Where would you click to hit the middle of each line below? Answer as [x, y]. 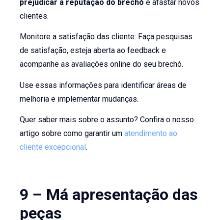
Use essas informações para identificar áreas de [103, 85]
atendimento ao [151, 134]
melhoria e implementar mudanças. [79, 99]
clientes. [34, 16]
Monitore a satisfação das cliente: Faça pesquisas [106, 37]
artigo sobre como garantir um [72, 134]
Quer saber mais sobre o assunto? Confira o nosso [107, 120]
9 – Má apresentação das [109, 194]
